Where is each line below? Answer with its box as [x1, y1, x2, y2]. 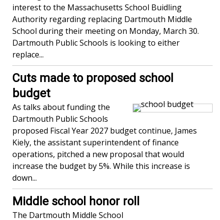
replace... [12, 49, 44, 60]
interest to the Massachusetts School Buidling [12, 2, 182, 13]
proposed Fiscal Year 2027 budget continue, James [12, 125, 197, 137]
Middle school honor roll [12, 194, 139, 209]
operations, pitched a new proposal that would [12, 149, 184, 160]
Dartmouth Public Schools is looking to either [12, 37, 180, 49]
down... [12, 172, 37, 184]
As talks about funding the [12, 102, 110, 113]
